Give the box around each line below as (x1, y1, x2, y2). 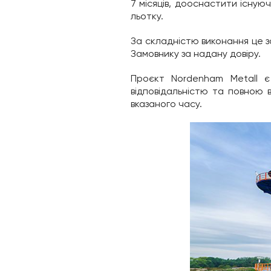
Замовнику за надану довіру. (131, 48, 261, 60)
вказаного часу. (131, 98, 202, 110)
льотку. (131, 10, 163, 22)
